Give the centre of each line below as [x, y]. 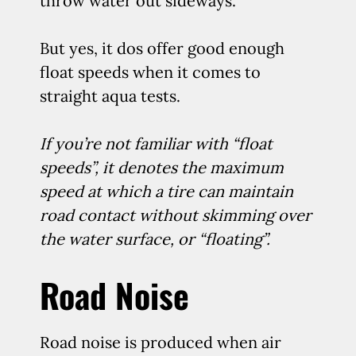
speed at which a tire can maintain [166, 191]
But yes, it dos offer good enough [162, 48]
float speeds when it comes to [150, 72]
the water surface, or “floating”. [155, 239]
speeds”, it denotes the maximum [162, 167]
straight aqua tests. [110, 96]
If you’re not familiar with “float [156, 143]
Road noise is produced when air [161, 342]
